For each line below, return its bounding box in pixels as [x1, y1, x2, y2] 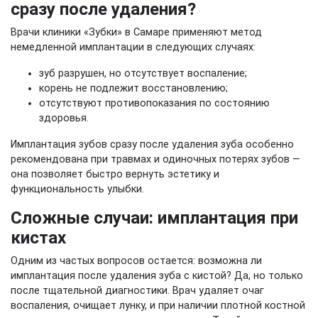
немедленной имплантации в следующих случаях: [11, 41, 256, 53]
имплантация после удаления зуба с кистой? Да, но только [11, 270, 303, 282]
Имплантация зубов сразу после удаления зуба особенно [11, 138, 294, 150]
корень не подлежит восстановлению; [39, 82, 228, 94]
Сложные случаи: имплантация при [11, 208, 298, 228]
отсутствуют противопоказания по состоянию [39, 97, 270, 109]
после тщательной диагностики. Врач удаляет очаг [11, 285, 264, 297]
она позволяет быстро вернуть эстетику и [11, 168, 219, 180]
